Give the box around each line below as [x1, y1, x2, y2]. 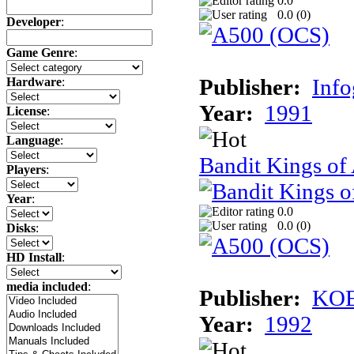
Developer [6, 15, 61, 29]
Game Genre [6, 46, 74, 60]
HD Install [6, 250, 62, 265]
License [6, 104, 47, 119]
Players [6, 163, 46, 177]
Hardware [6, 75, 62, 89]
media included [6, 280, 88, 294]
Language [6, 134, 60, 148]
